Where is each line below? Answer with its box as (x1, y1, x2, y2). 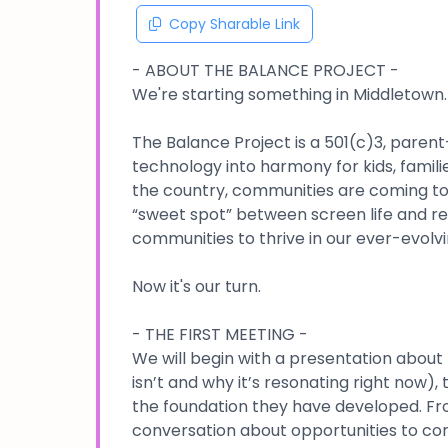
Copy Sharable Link (169, 13, 300, 34)
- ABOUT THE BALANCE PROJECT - (132, 58, 399, 82)
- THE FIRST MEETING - (132, 322, 308, 346)
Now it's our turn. (132, 274, 261, 298)
